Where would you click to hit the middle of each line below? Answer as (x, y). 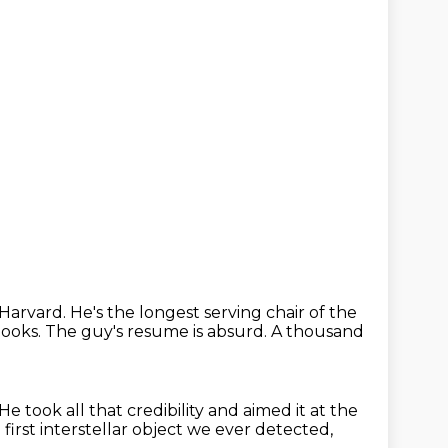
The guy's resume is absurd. (158, 331)
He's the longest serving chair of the (213, 312)
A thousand (317, 331)
